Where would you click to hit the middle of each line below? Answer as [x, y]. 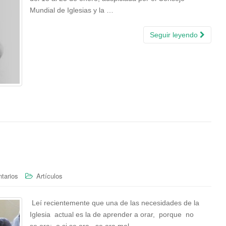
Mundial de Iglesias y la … [72, 10]
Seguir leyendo [175, 35]
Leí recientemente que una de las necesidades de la [116, 203]
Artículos [49, 176]
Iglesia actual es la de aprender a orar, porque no [113, 215]
